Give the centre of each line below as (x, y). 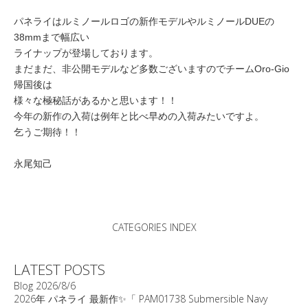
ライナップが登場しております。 (86, 53)
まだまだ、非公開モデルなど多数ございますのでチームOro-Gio (152, 69)
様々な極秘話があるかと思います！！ (96, 100)
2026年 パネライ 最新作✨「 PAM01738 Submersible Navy (141, 299)
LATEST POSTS (59, 269)
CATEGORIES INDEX (154, 227)
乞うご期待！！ (47, 132)
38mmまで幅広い (52, 37)
